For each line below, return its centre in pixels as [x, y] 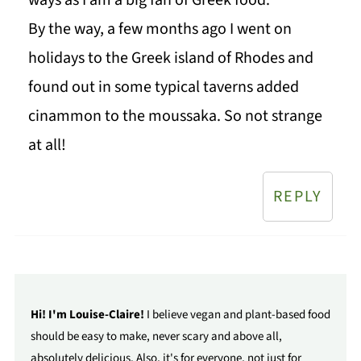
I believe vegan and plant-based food [237, 314]
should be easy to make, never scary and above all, [156, 336]
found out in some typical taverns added [163, 87]
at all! [47, 145]
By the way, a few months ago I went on [160, 29]
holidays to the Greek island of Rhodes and [170, 58]
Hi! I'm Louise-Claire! [87, 314]
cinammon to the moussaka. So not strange [175, 116]
